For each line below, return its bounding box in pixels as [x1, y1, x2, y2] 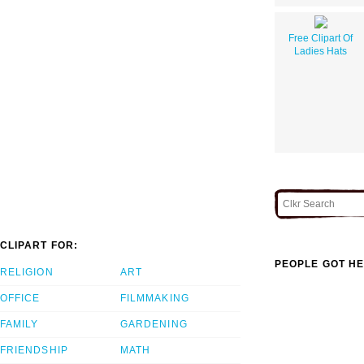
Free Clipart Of [288, 32, 353, 44]
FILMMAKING [120, 292, 189, 305]
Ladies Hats [294, 45, 347, 57]
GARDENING [120, 318, 188, 331]
